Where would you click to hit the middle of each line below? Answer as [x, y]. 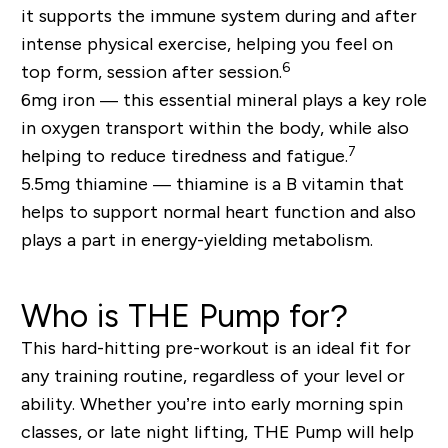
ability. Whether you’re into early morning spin [211, 404]
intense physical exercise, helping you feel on [206, 44]
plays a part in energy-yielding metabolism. [196, 240]
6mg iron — [71, 100]
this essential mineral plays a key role [274, 100]
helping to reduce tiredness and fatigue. [184, 156]
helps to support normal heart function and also [218, 212]
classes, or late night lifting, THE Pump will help [217, 432]
